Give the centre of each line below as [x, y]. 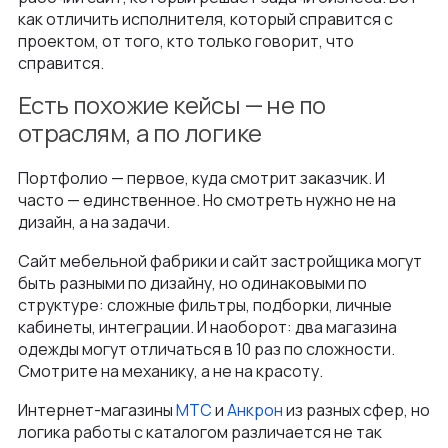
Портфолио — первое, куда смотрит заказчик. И [201, 178]
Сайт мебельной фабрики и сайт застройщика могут [220, 261]
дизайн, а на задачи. [95, 222]
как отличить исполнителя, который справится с [205, 19]
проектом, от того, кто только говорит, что [186, 41]
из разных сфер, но [356, 410]
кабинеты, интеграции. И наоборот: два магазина [207, 327]
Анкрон [255, 410]
